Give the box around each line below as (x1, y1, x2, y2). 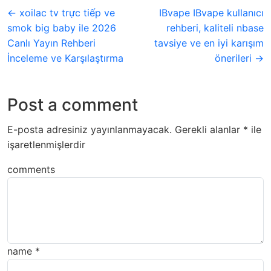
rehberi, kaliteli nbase (166, 21, 264, 34)
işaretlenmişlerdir (7, 138, 85, 151)
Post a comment (7, 94, 138, 115)
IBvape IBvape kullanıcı (159, 6, 264, 19)
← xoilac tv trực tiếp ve (7, 6, 115, 19)
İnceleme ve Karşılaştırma (7, 51, 123, 64)
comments (7, 163, 55, 175)
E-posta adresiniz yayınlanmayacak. (7, 123, 172, 135)
